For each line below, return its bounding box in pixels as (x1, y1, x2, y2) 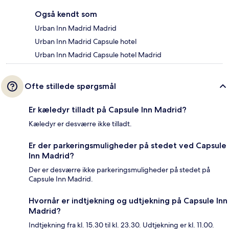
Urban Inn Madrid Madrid (35, 24, 117, 33)
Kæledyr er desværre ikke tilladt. (29, 119, 132, 129)
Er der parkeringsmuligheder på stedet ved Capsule (29, 141, 226, 151)
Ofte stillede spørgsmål (25, 81, 116, 91)
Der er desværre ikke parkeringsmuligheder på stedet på (29, 165, 210, 175)
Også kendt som (35, 9, 97, 19)
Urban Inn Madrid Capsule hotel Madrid (35, 50, 162, 60)
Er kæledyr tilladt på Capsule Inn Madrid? (29, 105, 187, 115)
